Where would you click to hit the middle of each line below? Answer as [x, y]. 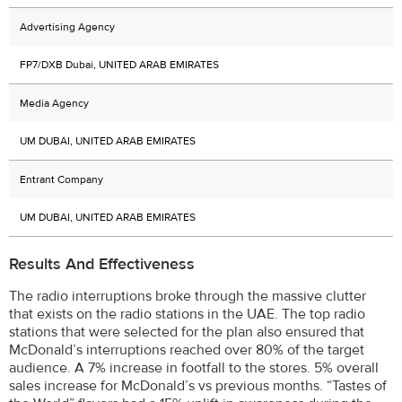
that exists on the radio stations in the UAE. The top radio [187, 314]
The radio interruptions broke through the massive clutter [188, 296]
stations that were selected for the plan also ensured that [187, 332]
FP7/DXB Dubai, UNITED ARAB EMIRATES [119, 64]
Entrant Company [61, 179]
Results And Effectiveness [102, 265]
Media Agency [54, 103]
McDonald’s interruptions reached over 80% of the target [187, 350]
